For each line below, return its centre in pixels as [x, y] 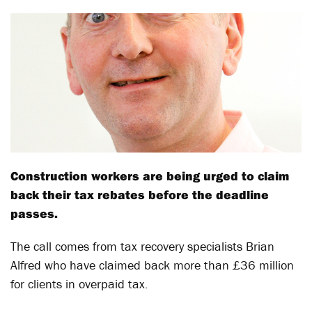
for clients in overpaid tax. [79, 284]
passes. [34, 213]
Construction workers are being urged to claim [150, 176]
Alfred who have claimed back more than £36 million [152, 265]
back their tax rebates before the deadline [140, 195]
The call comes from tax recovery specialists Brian [142, 246]
